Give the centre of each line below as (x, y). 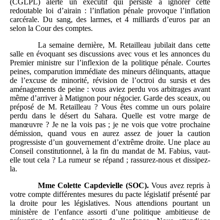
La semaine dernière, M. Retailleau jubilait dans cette (124, 45)
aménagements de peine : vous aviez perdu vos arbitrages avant (110, 89)
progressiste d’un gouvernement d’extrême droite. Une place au (110, 142)
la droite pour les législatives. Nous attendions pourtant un (110, 203)
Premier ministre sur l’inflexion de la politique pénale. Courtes (110, 63)
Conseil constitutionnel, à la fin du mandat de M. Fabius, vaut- (110, 151)
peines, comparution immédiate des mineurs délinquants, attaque (110, 72)
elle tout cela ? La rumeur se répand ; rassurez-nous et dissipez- (110, 160)
